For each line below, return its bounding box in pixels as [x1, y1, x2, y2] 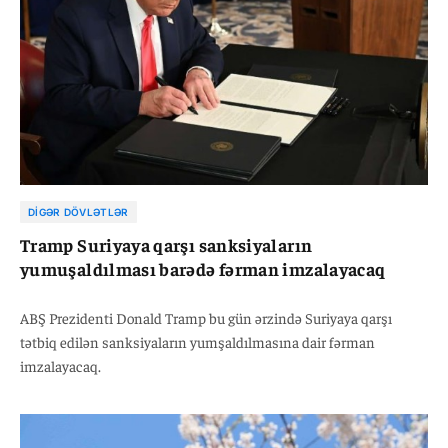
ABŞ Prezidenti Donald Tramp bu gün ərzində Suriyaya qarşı [20, 307, 392, 327]
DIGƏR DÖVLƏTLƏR [28, 205, 129, 218]
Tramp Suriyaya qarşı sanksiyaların [20, 232, 313, 256]
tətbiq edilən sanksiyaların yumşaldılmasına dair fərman [20, 331, 375, 351]
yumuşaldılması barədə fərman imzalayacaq [20, 256, 386, 280]
